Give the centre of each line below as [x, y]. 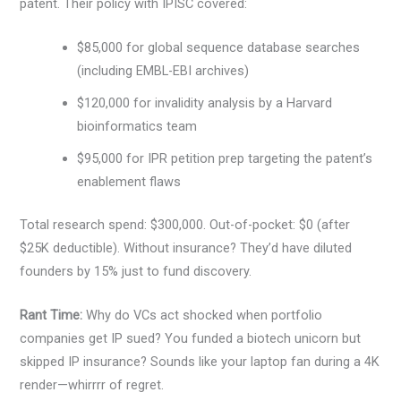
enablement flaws [129, 182]
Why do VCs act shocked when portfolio [203, 316]
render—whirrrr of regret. [92, 385]
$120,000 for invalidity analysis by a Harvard [205, 103]
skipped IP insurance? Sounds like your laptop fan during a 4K [200, 362]
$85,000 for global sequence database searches [219, 47]
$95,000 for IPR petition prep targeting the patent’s [225, 158]
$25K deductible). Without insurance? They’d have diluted [186, 247]
